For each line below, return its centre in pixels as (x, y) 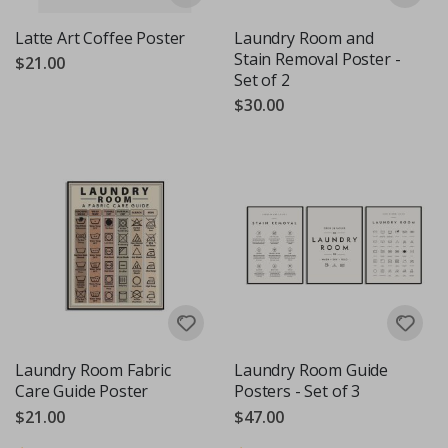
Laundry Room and (304, 37)
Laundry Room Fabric (93, 370)
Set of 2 (262, 79)
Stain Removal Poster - (317, 58)
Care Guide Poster (82, 391)
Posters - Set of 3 (297, 391)
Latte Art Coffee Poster (100, 37)
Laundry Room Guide (311, 370)
